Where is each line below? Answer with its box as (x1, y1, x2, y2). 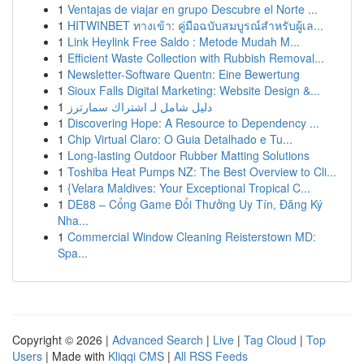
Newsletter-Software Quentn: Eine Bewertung (67, 66, 300, 82)
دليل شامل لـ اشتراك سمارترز (67, 98, 212, 115)
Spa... (58, 245, 88, 261)
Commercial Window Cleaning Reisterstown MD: (67, 228, 316, 245)
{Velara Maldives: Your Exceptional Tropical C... (67, 180, 310, 196)
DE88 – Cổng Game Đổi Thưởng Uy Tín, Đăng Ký (67, 196, 323, 212)
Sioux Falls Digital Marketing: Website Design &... (67, 82, 320, 98)
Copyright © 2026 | (12, 331, 112, 348)
